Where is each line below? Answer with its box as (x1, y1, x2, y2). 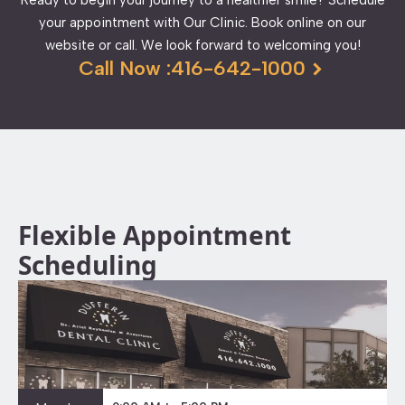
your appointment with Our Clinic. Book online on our (39, 14, 366, 31)
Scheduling (18, 247, 157, 282)
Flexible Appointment (18, 217, 291, 252)
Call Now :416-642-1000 (78, 56, 306, 81)
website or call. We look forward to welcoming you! (44, 36, 361, 53)
